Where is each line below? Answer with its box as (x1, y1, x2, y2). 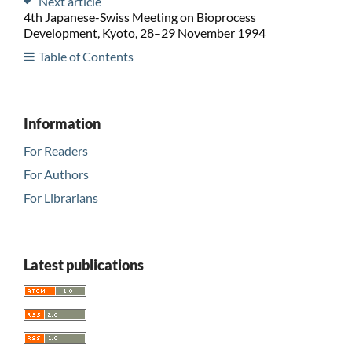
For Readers (23, 142, 88, 158)
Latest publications (23, 255, 144, 273)
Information (23, 114, 101, 132)
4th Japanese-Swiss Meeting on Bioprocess (23, 9, 256, 24)
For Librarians (23, 189, 98, 205)
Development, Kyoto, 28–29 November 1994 (23, 24, 266, 40)
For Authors (23, 166, 89, 181)
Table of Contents (38, 48, 134, 64)
